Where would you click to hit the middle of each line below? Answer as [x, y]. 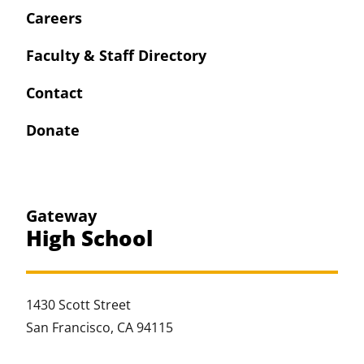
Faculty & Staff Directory [116, 56]
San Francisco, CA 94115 [100, 327]
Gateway [61, 215]
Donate [53, 130]
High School [89, 238]
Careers [54, 18]
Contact [54, 92]
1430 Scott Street [78, 304]
